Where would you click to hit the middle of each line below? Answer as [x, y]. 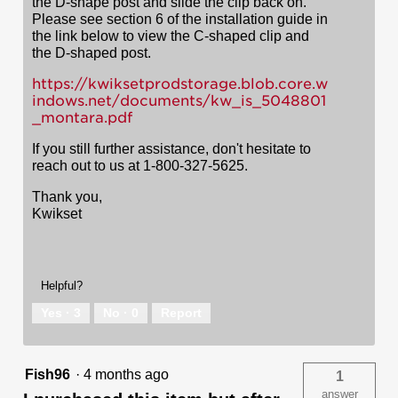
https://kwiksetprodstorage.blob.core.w [180, 84]
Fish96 [48, 374]
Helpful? [62, 285]
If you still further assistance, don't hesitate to [171, 148]
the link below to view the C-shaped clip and [171, 36]
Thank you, [67, 196]
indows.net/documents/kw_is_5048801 [179, 100]
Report [181, 312]
